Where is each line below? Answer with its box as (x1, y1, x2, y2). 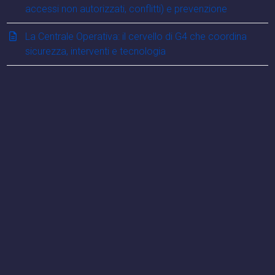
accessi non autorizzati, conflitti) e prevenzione (25, 3, 228, 15)
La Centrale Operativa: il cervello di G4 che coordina (25, 31, 247, 43)
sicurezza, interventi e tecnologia (25, 45, 166, 58)
